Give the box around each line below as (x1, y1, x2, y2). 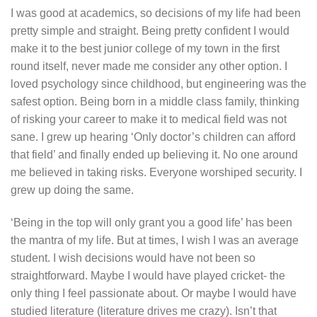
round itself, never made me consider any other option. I (11, 60, 287, 73)
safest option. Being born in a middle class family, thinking (11, 96, 299, 108)
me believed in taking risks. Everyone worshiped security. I (11, 166, 302, 179)
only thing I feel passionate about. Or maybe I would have (11, 287, 296, 300)
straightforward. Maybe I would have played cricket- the (11, 270, 285, 282)
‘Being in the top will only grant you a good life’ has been (11, 217, 292, 229)
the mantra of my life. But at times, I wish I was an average (11, 234, 299, 247)
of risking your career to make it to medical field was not (11, 113, 287, 126)
